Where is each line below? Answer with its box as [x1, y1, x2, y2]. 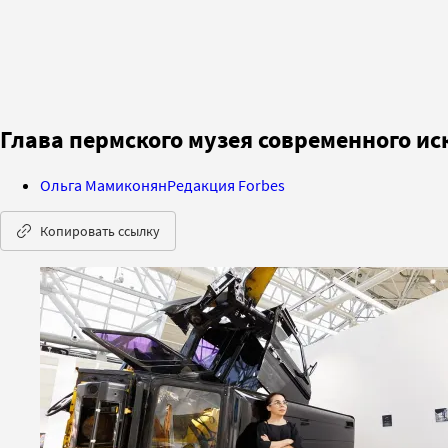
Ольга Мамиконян [40, 174, 167, 195]
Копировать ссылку [40, 221, 160, 240]
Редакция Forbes [167, 174, 285, 195]
